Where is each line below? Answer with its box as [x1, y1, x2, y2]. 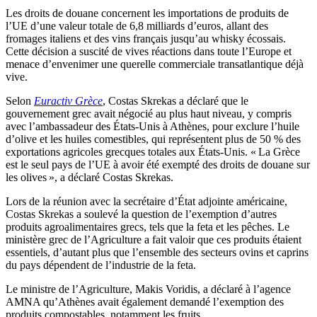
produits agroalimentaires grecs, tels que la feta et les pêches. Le [6, 221, 289, 234]
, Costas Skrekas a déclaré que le [103, 95, 248, 108]
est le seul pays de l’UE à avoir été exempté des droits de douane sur [6, 158, 310, 171]
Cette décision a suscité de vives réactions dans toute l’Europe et [6, 45, 292, 58]
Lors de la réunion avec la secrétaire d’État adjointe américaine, [6, 195, 287, 208]
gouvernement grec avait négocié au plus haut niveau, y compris [6, 108, 292, 120]
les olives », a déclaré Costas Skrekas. [6, 171, 173, 184]
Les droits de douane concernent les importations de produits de [6, 7, 289, 20]
